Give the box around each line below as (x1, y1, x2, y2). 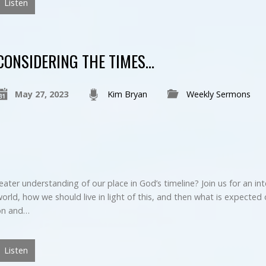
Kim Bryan (107, 88, 147, 100)
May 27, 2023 (14, 88, 68, 100)
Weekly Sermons (186, 88, 251, 100)
